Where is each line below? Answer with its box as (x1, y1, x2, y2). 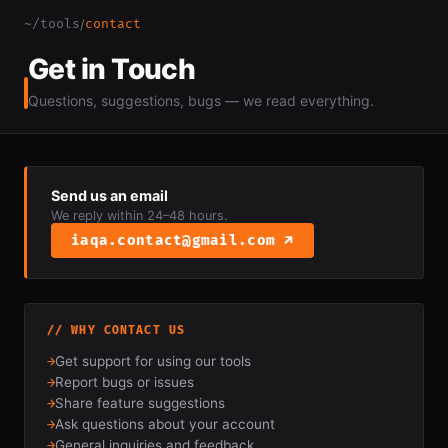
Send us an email (51, 187, 168, 204)
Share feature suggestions (55, 395, 225, 411)
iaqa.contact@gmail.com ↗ (71, 232, 294, 249)
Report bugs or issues (55, 374, 194, 390)
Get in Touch (28, 52, 196, 86)
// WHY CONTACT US (47, 324, 186, 337)
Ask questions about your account (55, 416, 275, 432)
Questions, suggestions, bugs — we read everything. (28, 92, 374, 109)
